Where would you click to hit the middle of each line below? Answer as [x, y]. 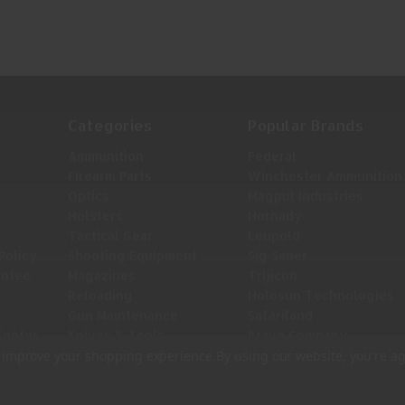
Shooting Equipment [132, 255]
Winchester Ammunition [325, 175]
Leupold [274, 235]
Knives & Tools [116, 334]
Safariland [281, 315]
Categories [110, 125]
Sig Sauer [278, 255]
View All [275, 354]
